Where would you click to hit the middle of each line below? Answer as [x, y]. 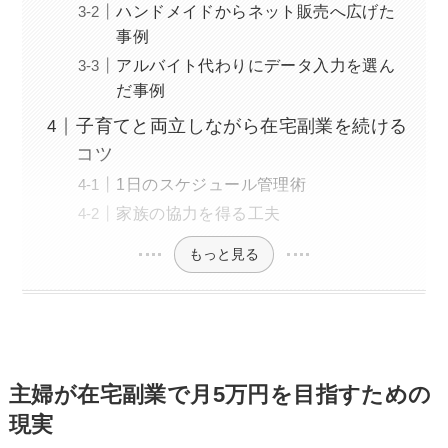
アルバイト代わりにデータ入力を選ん [256, 65]
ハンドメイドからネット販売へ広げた [256, 11]
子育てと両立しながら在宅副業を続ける [242, 126]
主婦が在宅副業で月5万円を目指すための [220, 394]
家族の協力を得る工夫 [198, 213]
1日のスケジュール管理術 [211, 184]
